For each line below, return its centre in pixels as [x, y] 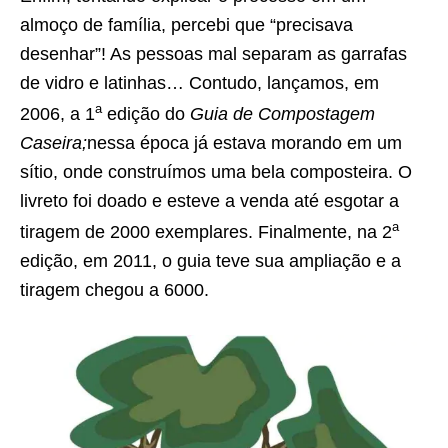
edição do [146, 114]
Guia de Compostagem [282, 114]
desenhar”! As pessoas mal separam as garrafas [213, 54]
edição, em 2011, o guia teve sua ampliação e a [210, 261]
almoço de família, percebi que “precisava [186, 25]
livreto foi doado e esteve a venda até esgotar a [209, 201]
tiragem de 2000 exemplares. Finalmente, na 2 [206, 232]
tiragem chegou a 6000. [114, 290]
